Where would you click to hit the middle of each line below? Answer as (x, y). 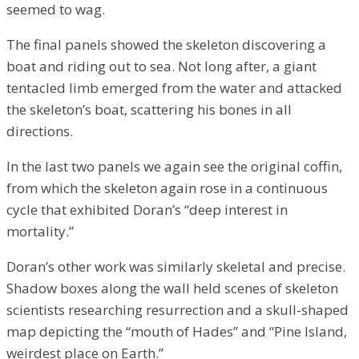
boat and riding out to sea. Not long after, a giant (161, 66)
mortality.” (40, 231)
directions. (40, 131)
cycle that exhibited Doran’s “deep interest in (147, 209)
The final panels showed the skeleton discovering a (166, 44)
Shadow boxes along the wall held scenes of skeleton (172, 288)
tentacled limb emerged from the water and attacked (174, 87)
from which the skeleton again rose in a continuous (167, 188)
